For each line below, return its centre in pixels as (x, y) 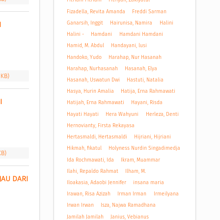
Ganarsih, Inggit (85, 23)
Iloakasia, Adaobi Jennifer (96, 182)
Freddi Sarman (150, 11)
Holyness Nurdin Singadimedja (145, 148)
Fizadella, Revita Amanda (96, 11)
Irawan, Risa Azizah (88, 194)
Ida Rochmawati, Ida (90, 160)
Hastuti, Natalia (145, 80)
